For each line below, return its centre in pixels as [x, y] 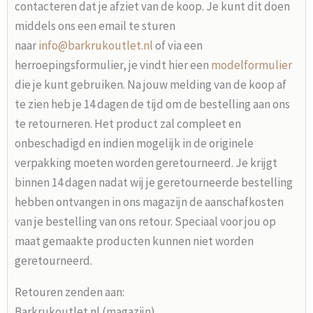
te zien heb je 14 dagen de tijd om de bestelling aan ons [152, 104]
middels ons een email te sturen [95, 26]
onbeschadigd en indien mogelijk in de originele [134, 143]
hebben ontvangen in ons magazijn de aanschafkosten [149, 202]
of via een [178, 45]
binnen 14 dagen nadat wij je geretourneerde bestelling [154, 182]
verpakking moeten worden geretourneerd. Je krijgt [146, 162]
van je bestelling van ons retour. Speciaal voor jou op [145, 221]
